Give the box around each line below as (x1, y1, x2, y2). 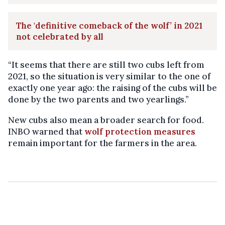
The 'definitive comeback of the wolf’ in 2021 (16, 20, 202, 32)
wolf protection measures (84, 126, 195, 138)
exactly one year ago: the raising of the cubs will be (8, 82, 217, 94)
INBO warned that (8, 126, 84, 138)
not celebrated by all (16, 31, 103, 43)
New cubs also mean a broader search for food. (8, 115, 204, 126)
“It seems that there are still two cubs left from (8, 59, 204, 71)
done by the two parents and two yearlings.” (8, 94, 189, 105)
